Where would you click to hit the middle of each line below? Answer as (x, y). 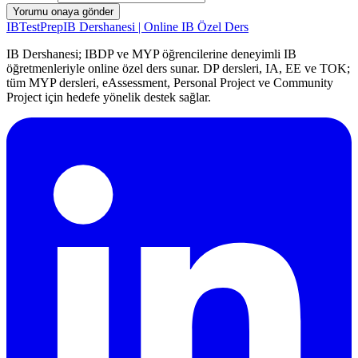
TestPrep (41, 27)
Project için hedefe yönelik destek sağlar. (109, 97)
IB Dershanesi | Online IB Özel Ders (156, 27)
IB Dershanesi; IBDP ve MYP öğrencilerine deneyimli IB (151, 54)
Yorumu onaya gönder (63, 12)
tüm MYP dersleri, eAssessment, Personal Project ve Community (170, 83)
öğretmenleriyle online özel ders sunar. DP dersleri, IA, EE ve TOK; (178, 69)
